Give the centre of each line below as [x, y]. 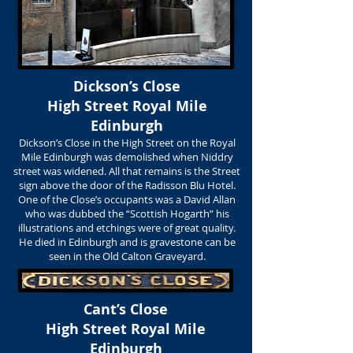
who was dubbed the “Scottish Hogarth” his [127, 214]
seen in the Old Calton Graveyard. [127, 256]
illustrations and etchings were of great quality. [127, 228]
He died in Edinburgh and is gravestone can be [127, 242]
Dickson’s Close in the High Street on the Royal [127, 143]
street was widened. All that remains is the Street [127, 171]
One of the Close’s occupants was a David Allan [127, 199]
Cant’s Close [126, 309]
